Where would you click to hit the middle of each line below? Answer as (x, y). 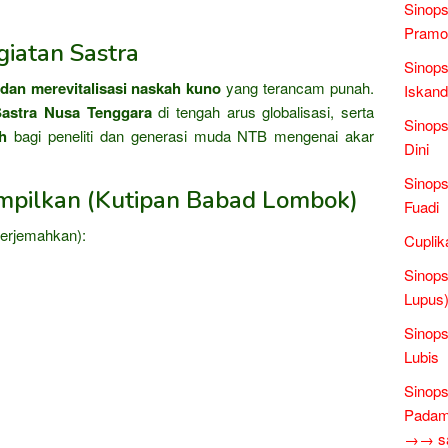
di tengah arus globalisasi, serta (263, 111)
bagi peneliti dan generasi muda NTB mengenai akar (191, 135)
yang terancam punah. (298, 87)
